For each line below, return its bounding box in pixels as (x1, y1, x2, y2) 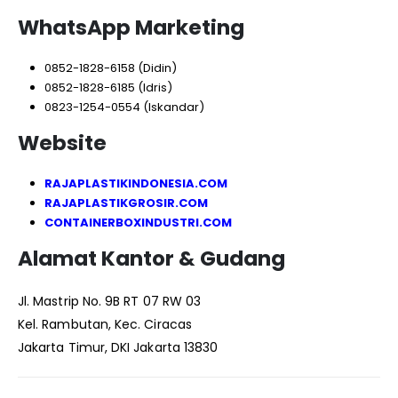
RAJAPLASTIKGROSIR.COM (44, 194, 208, 211)
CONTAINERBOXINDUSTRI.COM (44, 213, 232, 231)
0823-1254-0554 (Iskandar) (44, 98, 204, 115)
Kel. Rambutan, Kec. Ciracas (18, 314, 192, 333)
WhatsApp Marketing (18, 12, 244, 42)
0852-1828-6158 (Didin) (44, 59, 177, 76)
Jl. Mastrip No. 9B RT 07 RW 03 (18, 291, 202, 310)
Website (18, 128, 107, 157)
